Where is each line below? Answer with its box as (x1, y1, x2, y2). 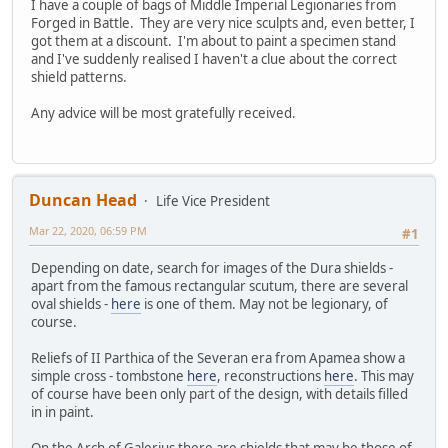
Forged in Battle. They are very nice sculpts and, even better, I (31, 13, 415, 32)
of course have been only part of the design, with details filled (31, 385, 408, 404)
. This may (354, 367, 414, 386)
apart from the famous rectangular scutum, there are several (31, 277, 408, 296)
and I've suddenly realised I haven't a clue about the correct (31, 49, 397, 68)
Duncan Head (29, 189, 137, 212)
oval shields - (31, 295, 111, 314)
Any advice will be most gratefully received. (31, 103, 296, 122)
